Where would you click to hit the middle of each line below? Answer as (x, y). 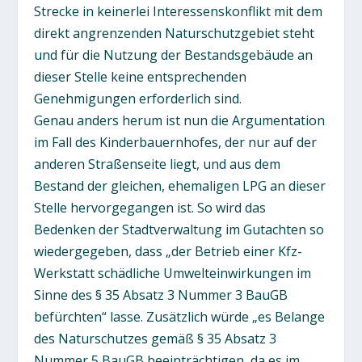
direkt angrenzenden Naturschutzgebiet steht (175, 33)
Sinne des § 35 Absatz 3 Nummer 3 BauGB (161, 295)
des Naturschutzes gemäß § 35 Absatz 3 (156, 338)
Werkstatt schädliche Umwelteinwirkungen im (173, 273)
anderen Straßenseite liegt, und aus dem (158, 164)
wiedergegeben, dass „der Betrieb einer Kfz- (168, 251)
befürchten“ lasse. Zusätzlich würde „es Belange (180, 316)
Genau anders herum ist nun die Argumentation (180, 120)
